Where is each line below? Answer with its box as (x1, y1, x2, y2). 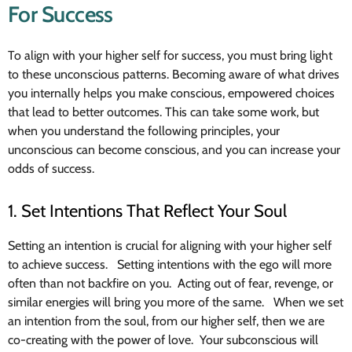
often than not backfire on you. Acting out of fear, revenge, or (8, 276, 333, 291)
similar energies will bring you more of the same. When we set (8, 295, 343, 310)
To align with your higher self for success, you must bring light (8, 48, 332, 64)
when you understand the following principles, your (8, 123, 280, 139)
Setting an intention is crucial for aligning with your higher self (8, 238, 332, 254)
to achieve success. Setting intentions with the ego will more (8, 257, 332, 273)
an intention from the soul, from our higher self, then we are (8, 313, 324, 329)
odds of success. (8, 161, 94, 177)
